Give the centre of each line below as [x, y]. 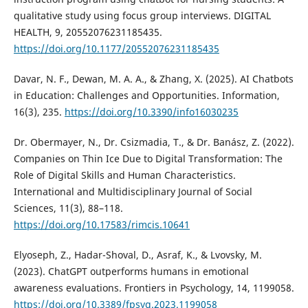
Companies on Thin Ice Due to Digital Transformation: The [148, 159]
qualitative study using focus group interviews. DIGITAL [142, 16]
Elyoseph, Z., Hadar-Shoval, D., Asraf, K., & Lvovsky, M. [137, 255]
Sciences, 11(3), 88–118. [68, 208]
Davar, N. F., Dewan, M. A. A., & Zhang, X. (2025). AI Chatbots [153, 79]
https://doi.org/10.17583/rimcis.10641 [101, 225]
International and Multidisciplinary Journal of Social [133, 192]
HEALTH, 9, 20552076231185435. [88, 32]
